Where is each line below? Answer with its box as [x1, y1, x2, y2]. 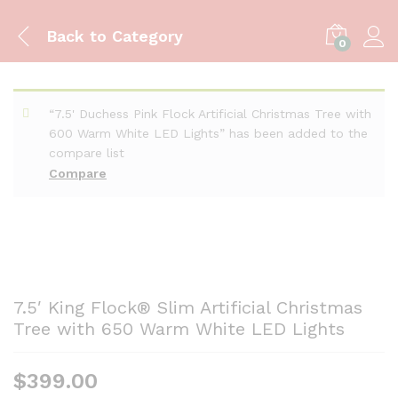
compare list [49, 146, 124, 160]
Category [107, 26, 183, 45]
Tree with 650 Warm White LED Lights [13, 318, 345, 339]
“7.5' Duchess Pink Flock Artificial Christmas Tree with [49, 107, 371, 121]
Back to [46, 26, 107, 45]
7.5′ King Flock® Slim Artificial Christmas [13, 297, 362, 318]
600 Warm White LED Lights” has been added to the [49, 126, 368, 140]
